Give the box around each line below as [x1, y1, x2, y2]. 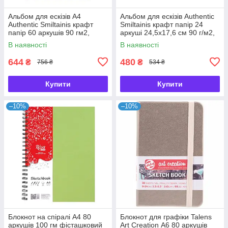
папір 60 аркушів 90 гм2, [8, 28, 90, 37]
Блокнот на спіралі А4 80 [8, 212, 91, 221]
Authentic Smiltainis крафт [8, 20, 93, 28]
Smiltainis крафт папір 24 [120, 20, 203, 28]
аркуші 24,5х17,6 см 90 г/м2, [120, 28, 215, 37]
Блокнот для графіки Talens [120, 212, 212, 221]
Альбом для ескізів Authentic [120, 12, 214, 20]
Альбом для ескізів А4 [8, 12, 81, 20]
